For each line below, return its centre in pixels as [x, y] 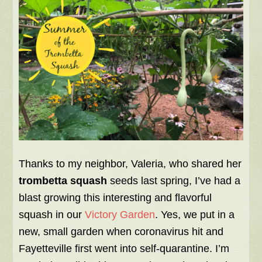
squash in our [52, 215]
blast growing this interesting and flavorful [116, 198]
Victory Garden [120, 215]
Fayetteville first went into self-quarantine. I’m [124, 249]
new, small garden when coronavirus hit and [121, 232]
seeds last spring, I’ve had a [174, 181]
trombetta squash [63, 181]
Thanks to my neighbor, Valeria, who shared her [130, 164]
